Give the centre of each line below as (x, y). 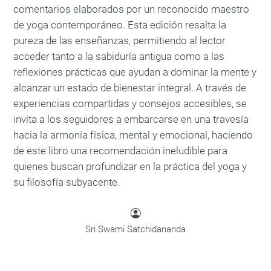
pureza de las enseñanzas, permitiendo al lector (119, 41)
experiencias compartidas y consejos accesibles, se (130, 103)
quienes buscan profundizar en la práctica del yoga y (130, 166)
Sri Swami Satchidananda (135, 229)
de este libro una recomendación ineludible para (120, 151)
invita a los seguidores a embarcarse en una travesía (131, 119)
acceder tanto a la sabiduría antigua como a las (119, 56)
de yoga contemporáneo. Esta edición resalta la (120, 25)
